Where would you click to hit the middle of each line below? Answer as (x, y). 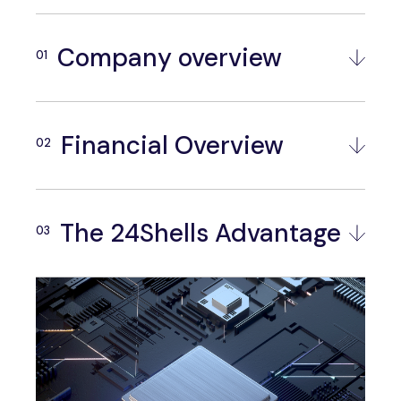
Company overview (170, 58)
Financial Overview (172, 145)
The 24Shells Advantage (200, 233)
